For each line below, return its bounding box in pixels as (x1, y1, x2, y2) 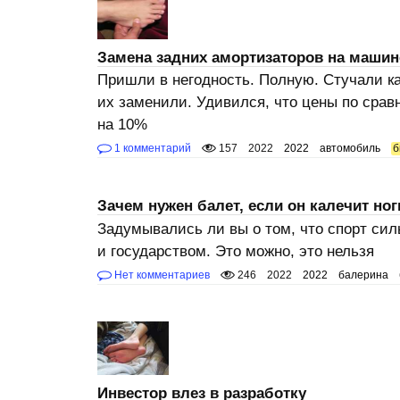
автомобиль (319, 141, 380, 154)
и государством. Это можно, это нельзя (96, 242, 374, 260)
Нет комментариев (111, 268, 210, 281)
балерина (337, 268, 388, 281)
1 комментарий (111, 141, 191, 154)
